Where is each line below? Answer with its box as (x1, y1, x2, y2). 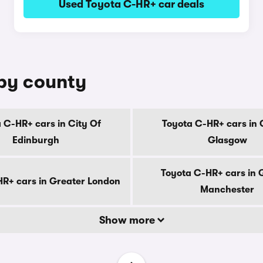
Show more (99, 214, 157, 226)
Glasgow (207, 135, 247, 146)
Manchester (200, 184, 254, 195)
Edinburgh (12, 135, 59, 146)
